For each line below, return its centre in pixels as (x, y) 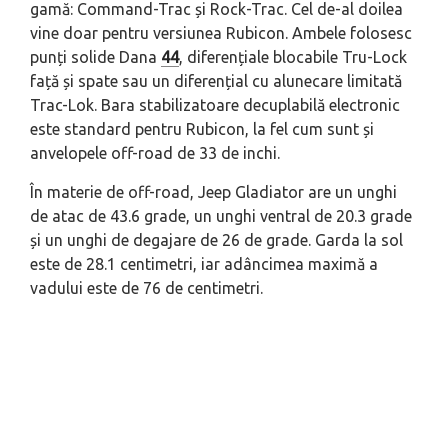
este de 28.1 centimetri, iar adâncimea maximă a (204, 263)
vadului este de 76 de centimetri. (146, 287)
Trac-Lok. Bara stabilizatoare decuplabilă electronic (215, 104)
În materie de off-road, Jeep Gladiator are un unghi (213, 191)
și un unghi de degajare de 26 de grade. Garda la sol (216, 239)
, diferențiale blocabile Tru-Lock (293, 56)
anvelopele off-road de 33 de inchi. (155, 152)
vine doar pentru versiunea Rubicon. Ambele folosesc (221, 32)
